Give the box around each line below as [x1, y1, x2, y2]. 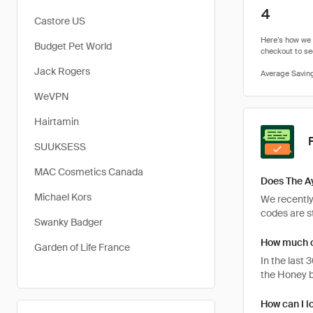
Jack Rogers [34, 65, 90, 78]
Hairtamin [34, 115, 79, 128]
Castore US [34, 15, 85, 27]
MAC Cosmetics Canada [34, 166, 143, 178]
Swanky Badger [34, 216, 103, 228]
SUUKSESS [34, 140, 86, 153]
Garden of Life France [34, 241, 130, 254]
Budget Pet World [34, 40, 112, 52]
